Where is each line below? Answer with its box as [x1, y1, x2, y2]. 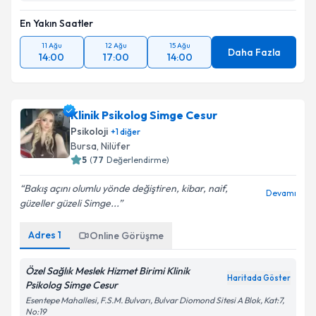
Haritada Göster [227, 273, 291, 283]
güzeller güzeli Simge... [20, 197, 119, 209]
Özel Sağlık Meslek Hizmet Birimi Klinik [25, 265, 190, 277]
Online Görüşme [90, 229, 164, 242]
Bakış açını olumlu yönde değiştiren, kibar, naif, [24, 182, 228, 195]
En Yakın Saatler [20, 17, 93, 30]
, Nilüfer [97, 140, 130, 152]
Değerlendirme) [107, 154, 169, 165]
